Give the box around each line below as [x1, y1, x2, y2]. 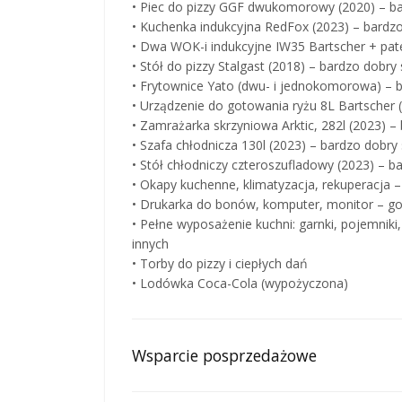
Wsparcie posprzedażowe [132, 344, 317, 366]
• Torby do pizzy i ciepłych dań [132, 254, 308, 272]
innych [132, 234, 169, 252]
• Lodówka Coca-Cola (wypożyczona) [132, 274, 348, 292]
